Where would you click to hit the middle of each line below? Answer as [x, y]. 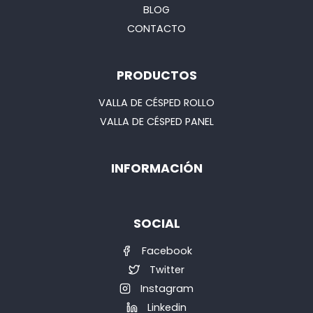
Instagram [166, 289]
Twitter [166, 270]
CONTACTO [156, 29]
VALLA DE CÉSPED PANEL [156, 122]
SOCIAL [156, 224]
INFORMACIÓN [156, 169]
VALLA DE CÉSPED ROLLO [156, 103]
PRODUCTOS [156, 76]
